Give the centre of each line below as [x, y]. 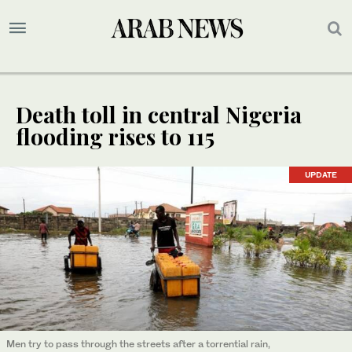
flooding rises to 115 [115, 137]
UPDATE [321, 175]
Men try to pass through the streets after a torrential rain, [138, 344]
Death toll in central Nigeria [159, 115]
